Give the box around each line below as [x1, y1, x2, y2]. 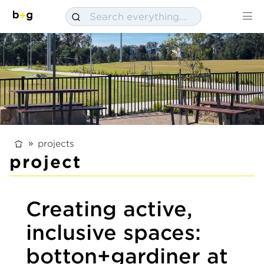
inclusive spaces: [26, 220, 201, 245]
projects [37, 138, 74, 148]
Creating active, [26, 197, 193, 221]
